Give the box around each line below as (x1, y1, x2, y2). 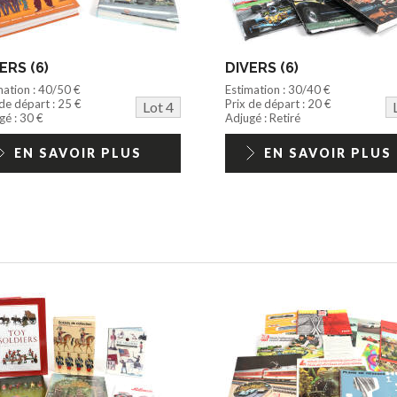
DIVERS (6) (224, 58, 299, 76)
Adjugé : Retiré (224, 110, 300, 125)
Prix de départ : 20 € (224, 96, 331, 111)
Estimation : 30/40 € (224, 82, 331, 97)
